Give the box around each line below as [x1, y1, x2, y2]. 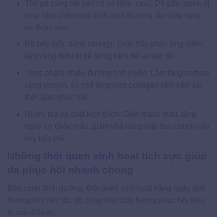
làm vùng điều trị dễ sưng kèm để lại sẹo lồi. [24, 52, 176, 61]
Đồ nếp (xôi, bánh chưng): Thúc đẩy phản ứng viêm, [24, 40, 204, 48]
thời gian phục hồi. [24, 93, 89, 101]
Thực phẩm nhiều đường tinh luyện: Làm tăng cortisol [24, 68, 209, 77]
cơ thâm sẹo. [24, 23, 69, 31]
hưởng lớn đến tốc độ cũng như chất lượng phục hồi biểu [7, 196, 205, 204]
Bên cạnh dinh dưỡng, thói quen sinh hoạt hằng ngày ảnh [7, 184, 205, 192]
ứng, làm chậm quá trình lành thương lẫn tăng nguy [24, 11, 201, 19]
